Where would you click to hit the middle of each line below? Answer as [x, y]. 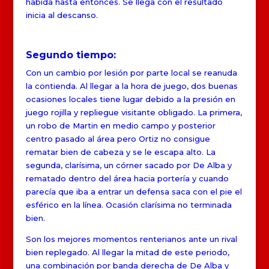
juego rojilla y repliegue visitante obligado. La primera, [134, 112]
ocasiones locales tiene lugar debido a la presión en [130, 99]
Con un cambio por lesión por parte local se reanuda [131, 72]
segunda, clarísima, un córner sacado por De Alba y [128, 165]
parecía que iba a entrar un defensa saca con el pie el [134, 191]
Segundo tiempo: [71, 55]
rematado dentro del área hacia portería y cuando [127, 178]
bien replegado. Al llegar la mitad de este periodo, [127, 252]
